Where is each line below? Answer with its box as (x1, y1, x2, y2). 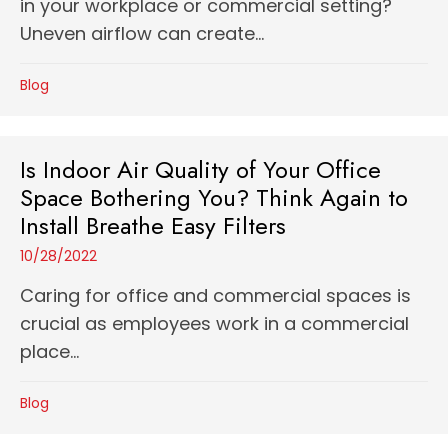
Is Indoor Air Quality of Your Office (20, 152, 381, 187)
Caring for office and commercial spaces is (20, 283, 411, 308)
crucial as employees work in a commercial (20, 311, 409, 336)
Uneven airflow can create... (20, 21, 264, 46)
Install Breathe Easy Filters (20, 208, 286, 243)
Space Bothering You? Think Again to (20, 180, 408, 215)
